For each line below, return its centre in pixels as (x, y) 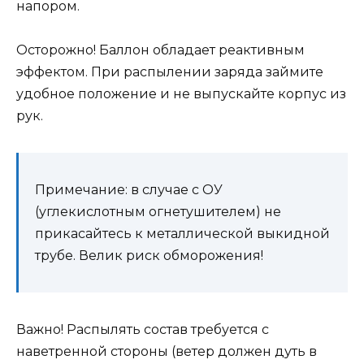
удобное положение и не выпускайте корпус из (181, 94)
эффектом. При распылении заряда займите (170, 72)
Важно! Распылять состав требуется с (143, 330)
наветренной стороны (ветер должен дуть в (167, 352)
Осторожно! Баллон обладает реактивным (160, 50)
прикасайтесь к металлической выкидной (182, 234)
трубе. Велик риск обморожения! (149, 256)
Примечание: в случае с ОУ (129, 190)
